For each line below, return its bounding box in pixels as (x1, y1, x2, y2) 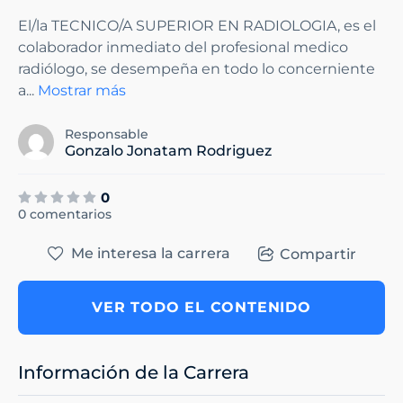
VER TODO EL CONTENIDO (92, 299, 311, 317)
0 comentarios (18, 206, 112, 223)
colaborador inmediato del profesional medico (18, 39, 348, 57)
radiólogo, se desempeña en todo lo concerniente (18, 60, 375, 78)
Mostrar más (38, 82, 126, 100)
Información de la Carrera (18, 362, 249, 384)
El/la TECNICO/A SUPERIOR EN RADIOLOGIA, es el (18, 17, 376, 35)
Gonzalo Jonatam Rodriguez (65, 141, 272, 159)
